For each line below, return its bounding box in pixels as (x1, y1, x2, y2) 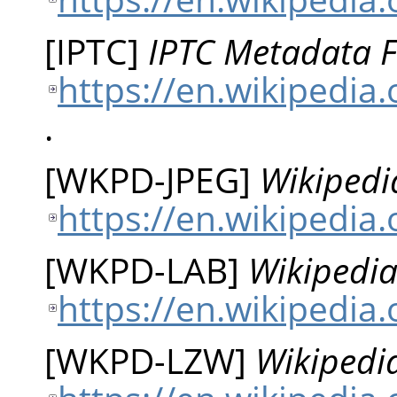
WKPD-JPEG (56, 155, 239, 203)
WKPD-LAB (56, 245, 228, 293)
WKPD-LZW (56, 336, 235, 384)
